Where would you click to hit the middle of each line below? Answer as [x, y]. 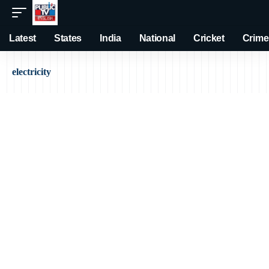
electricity [32, 72]
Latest [23, 38]
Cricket [209, 38]
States [68, 38]
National [157, 38]
